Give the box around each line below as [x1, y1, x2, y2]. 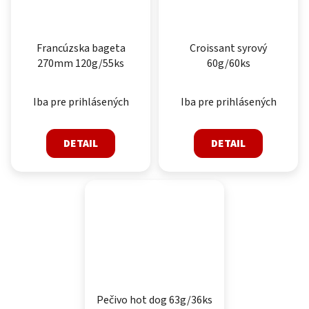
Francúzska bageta [36, 40, 126, 56]
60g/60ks [206, 55, 250, 71]
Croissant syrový [190, 40, 267, 56]
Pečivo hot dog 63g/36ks [97, 292, 212, 308]
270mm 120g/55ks [37, 55, 124, 71]
